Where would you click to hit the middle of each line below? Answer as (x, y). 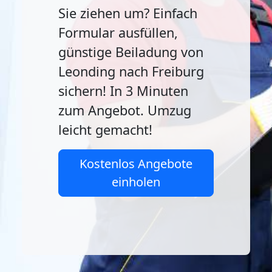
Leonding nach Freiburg (131, 71)
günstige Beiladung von (131, 52)
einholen (136, 182)
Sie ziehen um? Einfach (128, 13)
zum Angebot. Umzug (125, 110)
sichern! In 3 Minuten (123, 91)
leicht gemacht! (105, 130)
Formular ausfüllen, (118, 32)
